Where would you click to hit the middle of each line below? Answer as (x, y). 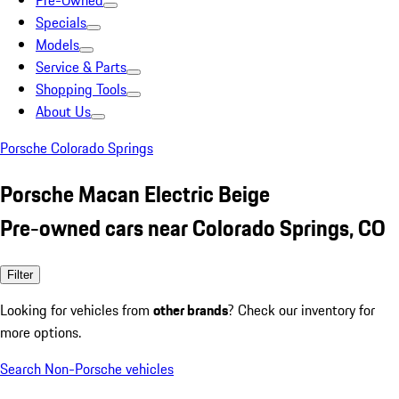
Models (57, 45)
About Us (63, 111)
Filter (20, 274)
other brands (191, 309)
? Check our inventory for (301, 309)
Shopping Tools (81, 89)
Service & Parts (81, 67)
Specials (61, 22)
